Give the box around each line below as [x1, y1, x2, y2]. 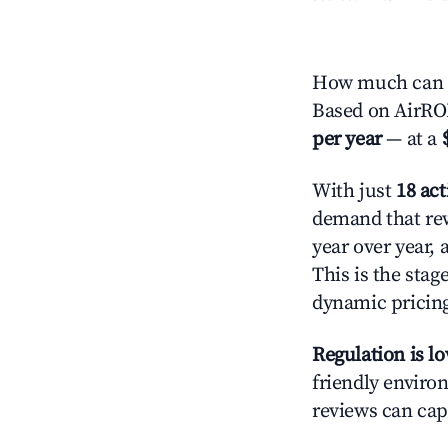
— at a [381, 127, 442, 152]
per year [312, 127, 382, 152]
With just [312, 179, 396, 204]
